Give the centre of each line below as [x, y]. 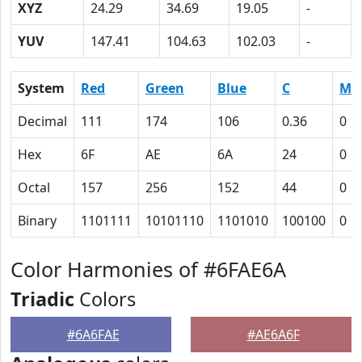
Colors [105, 299]
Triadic [42, 299]
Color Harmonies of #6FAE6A [148, 269]
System [41, 88]
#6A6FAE [93, 335]
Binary [37, 221]
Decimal [42, 121]
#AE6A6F [273, 335]
